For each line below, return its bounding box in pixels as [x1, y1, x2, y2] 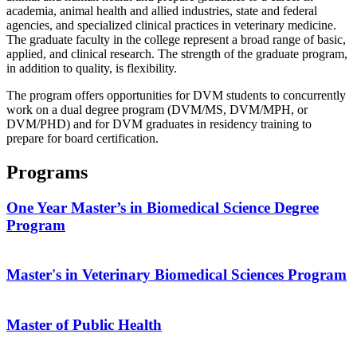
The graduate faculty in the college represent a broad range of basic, [6, 32, 346, 46]
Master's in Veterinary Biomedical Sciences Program [6, 266, 347, 284]
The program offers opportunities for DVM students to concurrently [6, 88, 346, 102]
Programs [6, 161, 88, 182]
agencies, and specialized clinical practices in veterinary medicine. [6, 18, 336, 32]
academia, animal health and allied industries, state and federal [6, 3, 317, 18]
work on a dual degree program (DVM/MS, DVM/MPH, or [6, 102, 308, 116]
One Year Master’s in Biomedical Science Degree [6, 198, 319, 216]
